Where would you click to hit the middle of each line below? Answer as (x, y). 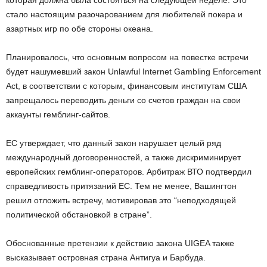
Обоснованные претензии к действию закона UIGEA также (120, 243)
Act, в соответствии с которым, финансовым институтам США (126, 86)
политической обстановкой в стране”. (79, 215)
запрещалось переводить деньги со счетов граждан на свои (123, 100)
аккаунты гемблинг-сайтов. (58, 114)
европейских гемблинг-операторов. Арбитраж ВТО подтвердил (129, 172)
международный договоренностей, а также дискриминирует (123, 157)
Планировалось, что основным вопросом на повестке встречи (127, 57)
